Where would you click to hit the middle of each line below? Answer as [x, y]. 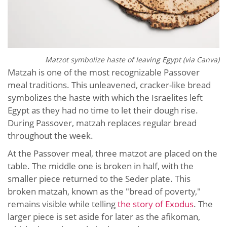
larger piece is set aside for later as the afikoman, [104, 216]
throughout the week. [50, 135]
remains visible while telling [63, 204]
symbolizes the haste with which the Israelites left [105, 97]
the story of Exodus [156, 204]
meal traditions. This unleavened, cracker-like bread [109, 85]
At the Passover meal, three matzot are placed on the [112, 153]
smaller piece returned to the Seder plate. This [99, 178]
